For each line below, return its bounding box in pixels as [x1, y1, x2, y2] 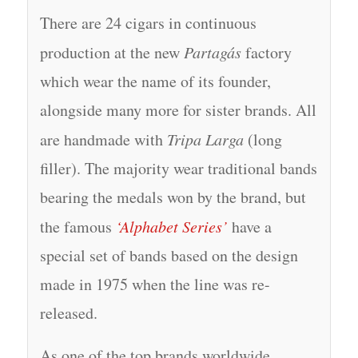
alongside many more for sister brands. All [39, 98, 316, 121]
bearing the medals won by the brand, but [39, 185, 306, 208]
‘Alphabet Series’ [115, 215, 228, 237]
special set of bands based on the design [39, 244, 298, 266]
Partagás [183, 41, 241, 62]
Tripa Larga [166, 128, 244, 149]
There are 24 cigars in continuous [39, 11, 257, 34]
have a [227, 215, 272, 237]
